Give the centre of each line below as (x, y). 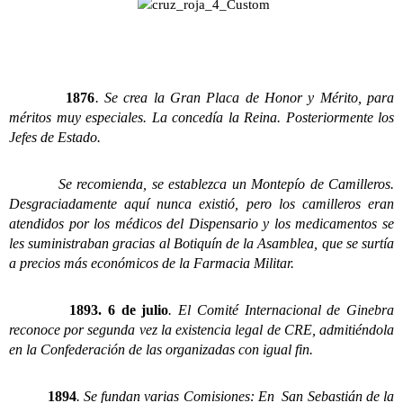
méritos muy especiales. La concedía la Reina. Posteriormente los (201, 117)
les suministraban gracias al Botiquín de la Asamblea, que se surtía (201, 243)
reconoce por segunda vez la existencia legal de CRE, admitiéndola (201, 329)
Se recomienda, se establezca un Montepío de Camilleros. (201, 184)
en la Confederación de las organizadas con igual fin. (161, 349)
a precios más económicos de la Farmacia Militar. (152, 263)
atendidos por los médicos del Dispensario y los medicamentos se (201, 223)
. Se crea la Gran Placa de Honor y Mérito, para (244, 97)
